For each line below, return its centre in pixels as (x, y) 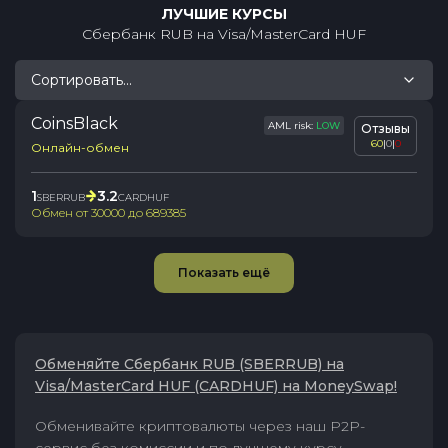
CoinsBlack (74, 123)
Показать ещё (224, 272)
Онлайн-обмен (80, 147)
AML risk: (292, 125)
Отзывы (385, 128)
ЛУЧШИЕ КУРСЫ (224, 14)
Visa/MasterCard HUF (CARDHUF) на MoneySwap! (216, 386)
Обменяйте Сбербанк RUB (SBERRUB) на (189, 364)
